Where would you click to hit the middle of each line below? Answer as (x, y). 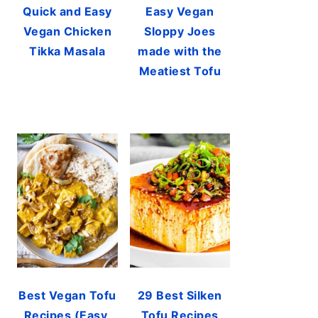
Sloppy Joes (180, 32)
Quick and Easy (67, 12)
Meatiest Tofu (180, 71)
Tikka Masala (67, 51)
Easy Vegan (180, 12)
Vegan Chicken (67, 32)
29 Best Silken (180, 295)
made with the (180, 51)
